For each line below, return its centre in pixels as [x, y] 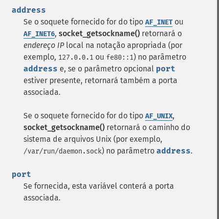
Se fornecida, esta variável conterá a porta [99, 186]
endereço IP [44, 45]
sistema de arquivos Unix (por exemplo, [93, 139]
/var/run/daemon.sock [63, 151]
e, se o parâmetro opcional [107, 69]
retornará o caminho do [147, 127]
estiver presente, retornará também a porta [100, 80]
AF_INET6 [39, 34]
